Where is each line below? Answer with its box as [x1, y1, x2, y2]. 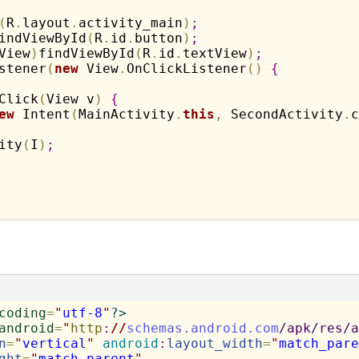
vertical [22, 336, 87, 351]
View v [46, 91, 95, 107]
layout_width [166, 336, 263, 351]
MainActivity [78, 107, 175, 122]
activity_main [78, 15, 183, 30]
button [134, 30, 183, 46]
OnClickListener [126, 61, 247, 76]
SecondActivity [222, 107, 343, 122]
